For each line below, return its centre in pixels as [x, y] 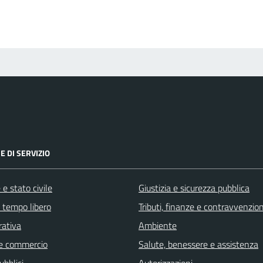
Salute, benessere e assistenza [198, 245]
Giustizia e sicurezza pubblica [194, 188]
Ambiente [158, 226]
